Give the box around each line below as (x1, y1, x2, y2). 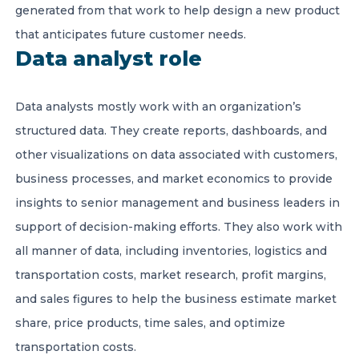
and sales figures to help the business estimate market (15, 292, 337, 306)
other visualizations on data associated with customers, (15, 147, 337, 162)
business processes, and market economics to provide (15, 171, 333, 186)
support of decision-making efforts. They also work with (15, 220, 342, 234)
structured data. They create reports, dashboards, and (15, 123, 327, 138)
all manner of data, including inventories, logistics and (15, 244, 327, 258)
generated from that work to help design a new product (15, 3, 340, 18)
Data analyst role (15, 46, 202, 71)
